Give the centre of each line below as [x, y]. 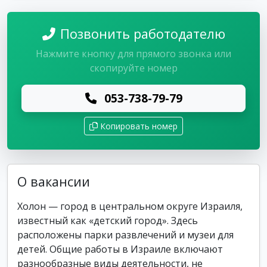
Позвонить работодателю [142, 34]
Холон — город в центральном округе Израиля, [130, 206]
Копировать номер [139, 126]
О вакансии [54, 181]
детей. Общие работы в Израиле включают [120, 249]
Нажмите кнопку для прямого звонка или [133, 54]
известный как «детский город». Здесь [108, 221]
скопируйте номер [133, 68]
